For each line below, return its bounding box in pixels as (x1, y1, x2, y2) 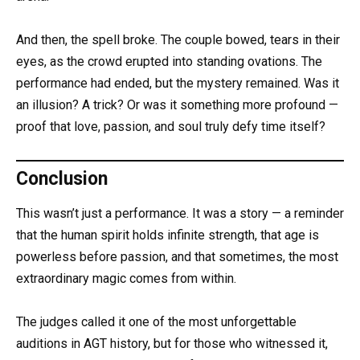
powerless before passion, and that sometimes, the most (16, 248, 338, 264)
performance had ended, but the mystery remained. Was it (16, 76, 339, 92)
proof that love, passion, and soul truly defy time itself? (16, 119, 325, 135)
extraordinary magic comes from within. (16, 270, 236, 286)
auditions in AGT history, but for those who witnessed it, (16, 335, 328, 351)
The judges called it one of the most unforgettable (16, 313, 297, 329)
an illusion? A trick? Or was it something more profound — (16, 97, 338, 113)
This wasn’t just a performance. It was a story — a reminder (16, 205, 344, 221)
